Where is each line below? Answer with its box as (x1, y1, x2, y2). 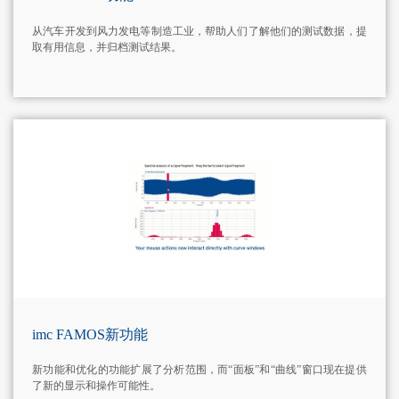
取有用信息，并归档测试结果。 (32, 40, 183, 53)
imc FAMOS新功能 (32, 326, 149, 342)
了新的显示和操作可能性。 (32, 379, 161, 393)
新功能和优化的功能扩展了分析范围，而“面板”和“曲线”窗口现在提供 (32, 363, 367, 377)
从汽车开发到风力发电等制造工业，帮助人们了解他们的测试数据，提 (32, 24, 367, 37)
